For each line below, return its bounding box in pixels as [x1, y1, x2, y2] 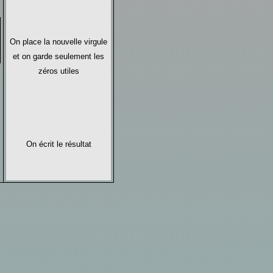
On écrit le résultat [26, 139, 91, 149]
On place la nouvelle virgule [10, 37, 107, 46]
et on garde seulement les [13, 51, 104, 61]
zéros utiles [38, 66, 79, 76]
